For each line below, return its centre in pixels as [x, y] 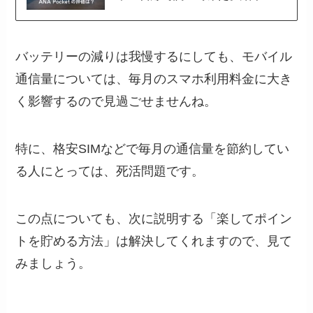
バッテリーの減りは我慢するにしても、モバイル [154, 57]
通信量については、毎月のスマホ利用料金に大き [154, 79]
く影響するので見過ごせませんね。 [116, 102]
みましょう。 [53, 264]
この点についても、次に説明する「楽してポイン [154, 219]
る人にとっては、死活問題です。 [110, 172]
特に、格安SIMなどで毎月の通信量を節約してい [153, 149]
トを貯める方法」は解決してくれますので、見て [154, 241]
